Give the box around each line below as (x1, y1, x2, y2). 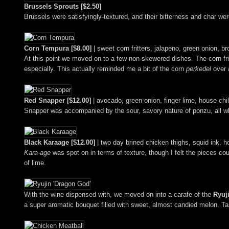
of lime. (24, 159, 46, 167)
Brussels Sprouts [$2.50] (24, 3, 101, 11)
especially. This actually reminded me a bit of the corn (24, 65, 186, 73)
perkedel (186, 65, 211, 73)
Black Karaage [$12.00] (24, 139, 95, 147)
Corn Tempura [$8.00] (24, 44, 91, 53)
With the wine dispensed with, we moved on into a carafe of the (24, 191, 213, 199)
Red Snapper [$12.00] (24, 97, 91, 105)
